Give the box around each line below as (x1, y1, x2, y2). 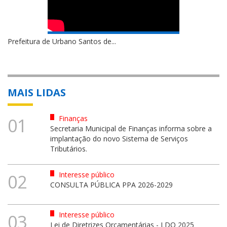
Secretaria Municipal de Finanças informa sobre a (50, 123, 212, 133)
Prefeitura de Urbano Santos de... (8, 36, 116, 46)
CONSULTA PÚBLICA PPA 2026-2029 (50, 179, 173, 190)
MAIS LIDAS (8, 85, 66, 99)
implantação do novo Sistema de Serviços (50, 133, 188, 143)
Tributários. (50, 143, 87, 154)
